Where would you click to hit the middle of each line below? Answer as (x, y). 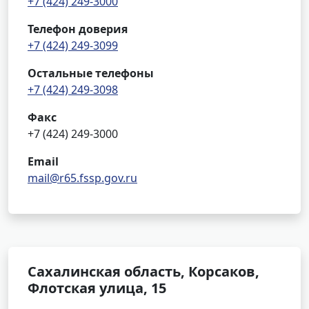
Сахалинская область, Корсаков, (143, 271)
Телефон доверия (78, 29)
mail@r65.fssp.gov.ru (82, 178)
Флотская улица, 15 (97, 288)
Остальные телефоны (91, 73)
